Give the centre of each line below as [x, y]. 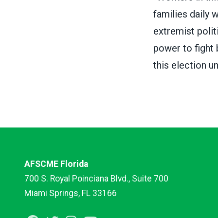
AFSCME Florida [56, 164]
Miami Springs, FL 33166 [71, 193]
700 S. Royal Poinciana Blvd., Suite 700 [96, 178]
